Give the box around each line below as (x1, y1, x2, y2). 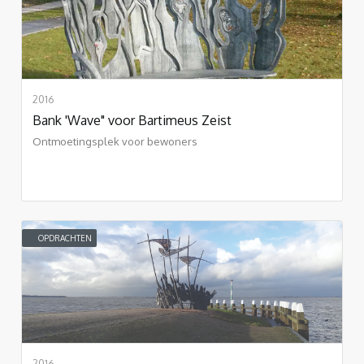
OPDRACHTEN (38, 232, 92, 243)
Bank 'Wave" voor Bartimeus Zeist (32, 111, 232, 128)
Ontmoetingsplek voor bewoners (32, 134, 197, 148)
